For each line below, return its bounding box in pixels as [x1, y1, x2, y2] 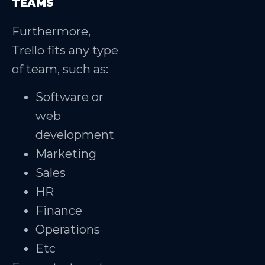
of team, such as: [12, 62, 108, 77]
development [35, 127, 114, 142]
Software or [35, 89, 104, 104]
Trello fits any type [12, 43, 118, 58]
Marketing [35, 146, 96, 161]
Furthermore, [12, 24, 91, 39]
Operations [35, 222, 100, 237]
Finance [35, 203, 82, 218]
